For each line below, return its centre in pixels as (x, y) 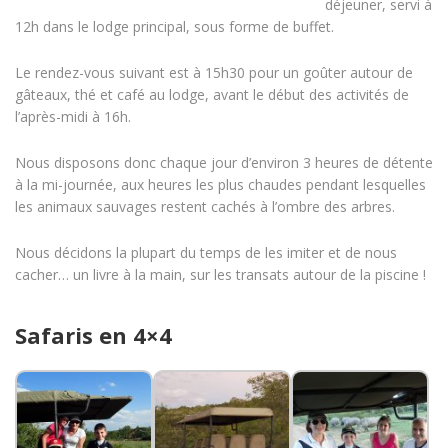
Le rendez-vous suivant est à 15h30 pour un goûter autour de (214, 72)
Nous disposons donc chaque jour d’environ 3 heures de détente (224, 162)
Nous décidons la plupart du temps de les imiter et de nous (206, 252)
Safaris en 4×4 (93, 334)
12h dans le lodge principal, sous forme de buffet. (174, 26)
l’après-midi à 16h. (73, 116)
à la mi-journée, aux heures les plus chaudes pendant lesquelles (220, 184)
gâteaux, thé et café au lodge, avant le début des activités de (212, 94)
